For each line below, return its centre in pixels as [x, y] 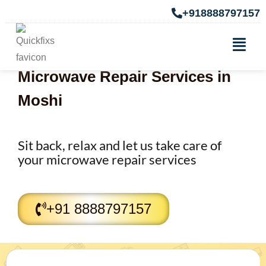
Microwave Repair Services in [124, 76]
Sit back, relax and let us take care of [120, 145]
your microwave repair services [107, 159]
